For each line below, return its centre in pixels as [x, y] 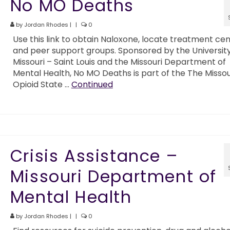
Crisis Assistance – [94, 156]
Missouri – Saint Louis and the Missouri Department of [119, 62]
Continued [92, 84]
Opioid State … [42, 84]
